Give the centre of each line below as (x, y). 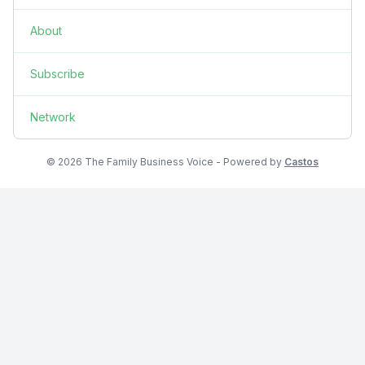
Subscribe (57, 73)
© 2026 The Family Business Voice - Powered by (165, 161)
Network (53, 117)
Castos (301, 161)
